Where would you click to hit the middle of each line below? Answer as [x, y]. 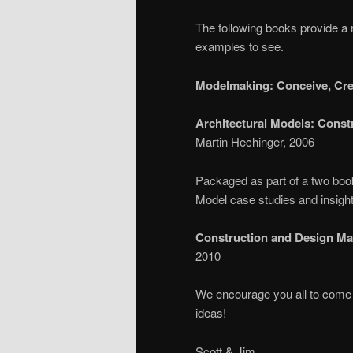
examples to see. [240, 46]
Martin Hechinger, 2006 [255, 142]
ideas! [211, 313]
